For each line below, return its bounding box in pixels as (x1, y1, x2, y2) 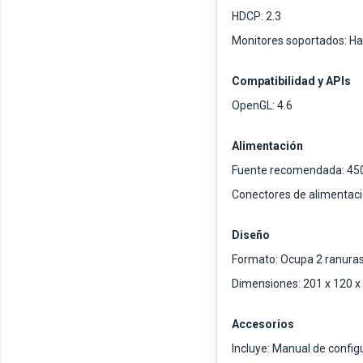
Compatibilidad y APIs (232, 75, 351, 88)
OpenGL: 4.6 (232, 99, 293, 113)
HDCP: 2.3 (232, 10, 281, 23)
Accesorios (232, 318, 294, 331)
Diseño (232, 228, 270, 242)
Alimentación (232, 139, 303, 153)
